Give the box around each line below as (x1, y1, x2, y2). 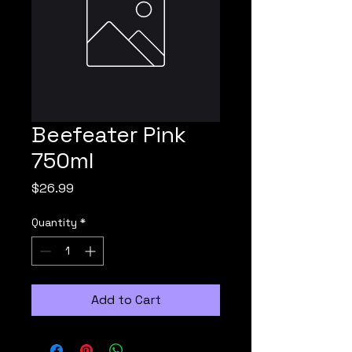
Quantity (31, 215, 77, 229)
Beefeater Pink (31, 120, 186, 148)
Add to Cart (90, 291, 161, 308)
